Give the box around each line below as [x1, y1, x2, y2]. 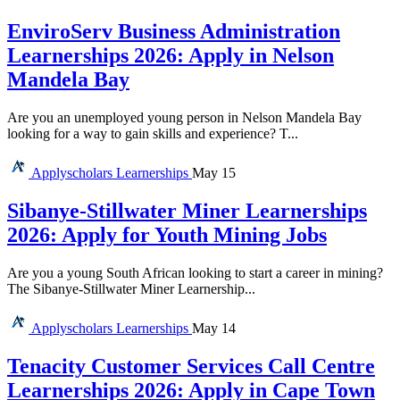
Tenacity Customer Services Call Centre [7, 354, 375, 379]
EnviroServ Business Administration [7, 20, 340, 44]
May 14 [192, 321, 236, 337]
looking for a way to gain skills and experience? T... [7, 126, 298, 142]
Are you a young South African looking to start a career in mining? [7, 265, 383, 281]
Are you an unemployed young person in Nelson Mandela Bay [7, 110, 362, 126]
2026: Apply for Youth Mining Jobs [7, 223, 327, 247]
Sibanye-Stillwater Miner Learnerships [7, 199, 367, 223]
